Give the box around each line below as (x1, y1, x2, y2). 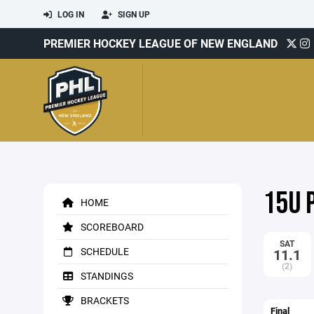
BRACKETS (78, 294, 129, 307)
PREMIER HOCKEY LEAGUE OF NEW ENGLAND (43, 36, 278, 50)
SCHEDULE (78, 245, 129, 258)
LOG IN (55, 8, 84, 20)
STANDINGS (78, 269, 133, 282)
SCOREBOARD (78, 220, 144, 233)
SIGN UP (116, 8, 150, 20)
